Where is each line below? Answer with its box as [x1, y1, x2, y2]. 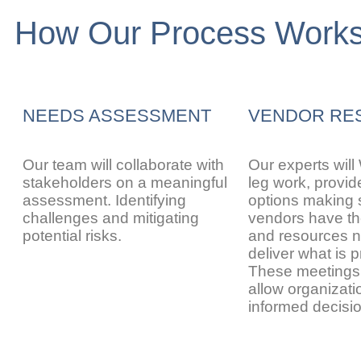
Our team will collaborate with [23, 156, 224, 173]
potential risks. [23, 227, 122, 244]
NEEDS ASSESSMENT [23, 106, 211, 126]
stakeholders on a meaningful [23, 174, 227, 191]
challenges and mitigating [23, 210, 199, 226]
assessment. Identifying [23, 192, 186, 209]
